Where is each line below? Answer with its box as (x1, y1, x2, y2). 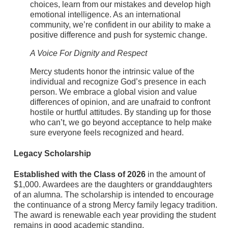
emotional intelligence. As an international (30, 10, 181, 19)
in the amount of (145, 170, 205, 179)
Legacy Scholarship (13, 149, 91, 158)
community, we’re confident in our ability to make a (30, 20, 211, 29)
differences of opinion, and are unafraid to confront (30, 97, 210, 106)
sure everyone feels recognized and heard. (30, 128, 184, 137)
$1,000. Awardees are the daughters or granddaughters (13, 180, 212, 189)
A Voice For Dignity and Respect (30, 48, 149, 58)
